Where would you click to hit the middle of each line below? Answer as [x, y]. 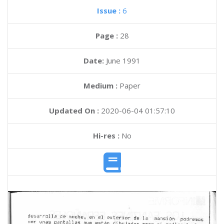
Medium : [100, 85]
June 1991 [123, 60]
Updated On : [74, 110]
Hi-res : [106, 135]
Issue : [110, 10]
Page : [107, 35]
